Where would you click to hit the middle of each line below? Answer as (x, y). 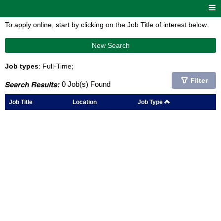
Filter (199, 80)
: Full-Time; (56, 66)
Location (85, 102)
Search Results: (32, 84)
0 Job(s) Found (85, 84)
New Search (110, 45)
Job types (22, 66)
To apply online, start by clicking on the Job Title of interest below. (107, 25)
